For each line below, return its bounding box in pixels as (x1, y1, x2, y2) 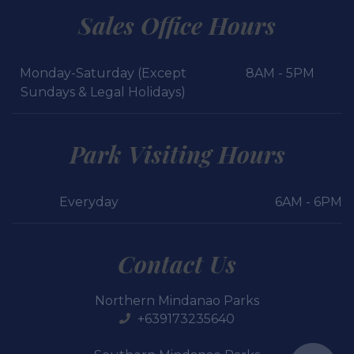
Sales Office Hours (78, 9, 276, 41)
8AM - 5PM (246, 65, 315, 81)
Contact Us (118, 247, 236, 280)
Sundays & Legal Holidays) (21, 84, 186, 100)
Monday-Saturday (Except (20, 65, 187, 81)
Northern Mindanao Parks (95, 292, 259, 308)
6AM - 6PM (275, 194, 342, 209)
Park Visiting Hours (69, 137, 285, 170)
